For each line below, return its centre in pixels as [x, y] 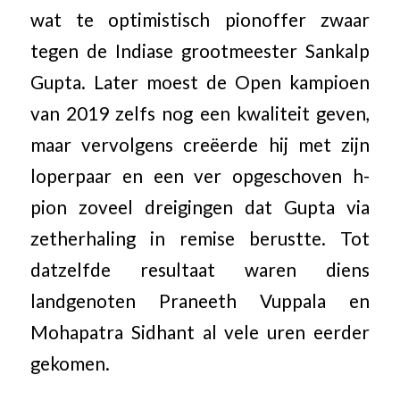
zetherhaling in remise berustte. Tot [200, 238]
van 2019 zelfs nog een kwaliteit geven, [200, 113]
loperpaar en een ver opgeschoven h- [200, 175]
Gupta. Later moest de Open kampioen [200, 82]
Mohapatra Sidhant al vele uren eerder [200, 332]
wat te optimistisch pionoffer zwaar [200, 19]
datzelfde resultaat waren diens [200, 269]
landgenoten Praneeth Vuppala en [200, 300]
